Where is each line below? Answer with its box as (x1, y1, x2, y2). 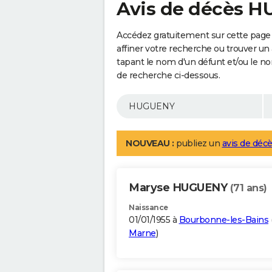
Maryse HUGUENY (129, 181, 230, 195)
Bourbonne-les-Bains (178, 214, 268, 226)
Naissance (129, 203, 168, 212)
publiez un (174, 138, 222, 149)
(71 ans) (229, 182, 267, 194)
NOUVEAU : (126, 138, 174, 149)
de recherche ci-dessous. (117, 70, 220, 81)
